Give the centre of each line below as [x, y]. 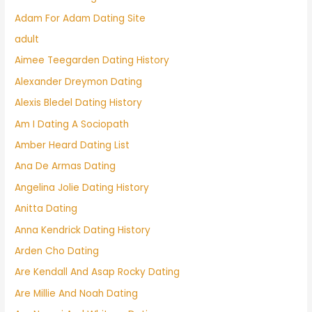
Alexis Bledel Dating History [79, 103]
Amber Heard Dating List [72, 145]
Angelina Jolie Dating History [82, 187]
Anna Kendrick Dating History [83, 230]
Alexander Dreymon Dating [79, 81]
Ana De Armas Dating [65, 166]
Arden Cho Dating [57, 251]
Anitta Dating [46, 209]
